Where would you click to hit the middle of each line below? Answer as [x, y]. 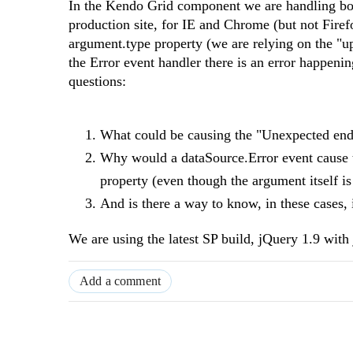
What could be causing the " [181, 135]
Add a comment [121, 281]
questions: [97, 82]
